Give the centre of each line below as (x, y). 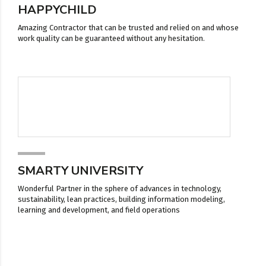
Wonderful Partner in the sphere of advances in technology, (120, 188)
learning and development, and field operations (99, 210)
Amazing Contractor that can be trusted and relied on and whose (128, 27)
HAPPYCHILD (57, 9)
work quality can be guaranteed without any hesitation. (111, 38)
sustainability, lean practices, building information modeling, (121, 199)
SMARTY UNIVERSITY (80, 170)
